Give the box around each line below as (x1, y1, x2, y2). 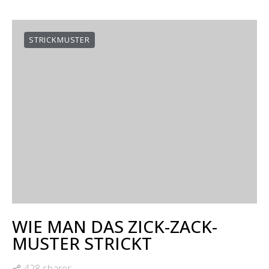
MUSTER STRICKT (12, 232, 152, 255)
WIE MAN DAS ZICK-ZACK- (12, 215, 217, 238)
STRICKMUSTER (29, 34, 90, 45)
